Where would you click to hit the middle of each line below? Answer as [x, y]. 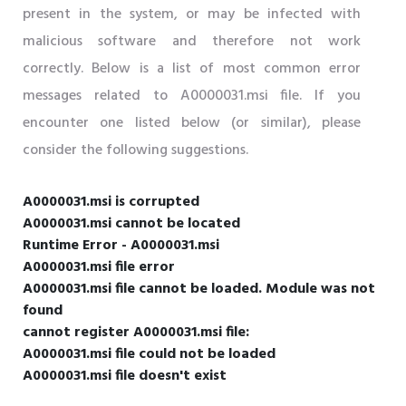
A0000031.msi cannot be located [131, 223]
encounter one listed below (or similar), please [192, 123]
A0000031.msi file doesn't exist [125, 376]
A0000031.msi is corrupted [111, 202]
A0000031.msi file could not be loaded [149, 354]
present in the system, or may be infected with [192, 14]
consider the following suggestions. [135, 150]
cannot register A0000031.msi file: [136, 332]
